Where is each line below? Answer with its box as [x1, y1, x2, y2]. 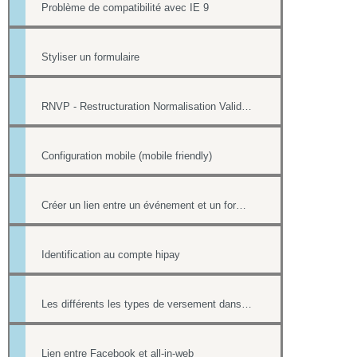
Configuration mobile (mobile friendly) [41, 150, 212, 163]
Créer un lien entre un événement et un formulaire [236, 199, 246, 212]
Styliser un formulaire [41, 51, 139, 64]
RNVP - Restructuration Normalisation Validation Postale [241, 100, 252, 113]
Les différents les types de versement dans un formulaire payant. [241, 298, 252, 311]
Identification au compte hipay [41, 249, 180, 261]
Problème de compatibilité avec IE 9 [41, 2, 209, 14]
